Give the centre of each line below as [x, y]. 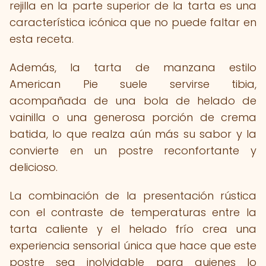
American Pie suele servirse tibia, [133, 84]
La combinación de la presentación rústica [133, 196]
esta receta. [42, 39]
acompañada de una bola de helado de [133, 101]
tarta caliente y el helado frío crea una [133, 229]
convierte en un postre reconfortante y [133, 151]
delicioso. [34, 167]
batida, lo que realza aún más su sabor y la [133, 134]
